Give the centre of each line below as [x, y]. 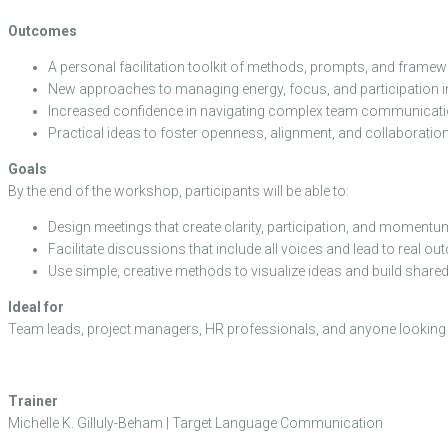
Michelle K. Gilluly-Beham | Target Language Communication [195, 423]
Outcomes [42, 31]
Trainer [33, 401]
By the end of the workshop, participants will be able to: [178, 191]
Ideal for [36, 307]
